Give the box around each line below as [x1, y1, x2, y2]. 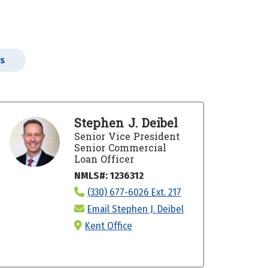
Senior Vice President [74, 127, 180, 145]
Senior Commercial [74, 139, 166, 157]
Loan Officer [74, 150, 134, 168]
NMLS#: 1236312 [74, 169, 144, 182]
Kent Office [84, 219, 132, 232]
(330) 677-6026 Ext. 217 [87, 185, 181, 199]
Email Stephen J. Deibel [87, 202, 184, 215]
